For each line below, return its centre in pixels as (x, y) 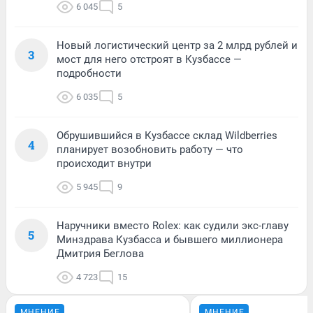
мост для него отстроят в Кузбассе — (149, 59)
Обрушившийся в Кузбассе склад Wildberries (167, 136)
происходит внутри (104, 163)
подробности (89, 73)
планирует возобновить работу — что (150, 150)
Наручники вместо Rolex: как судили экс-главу (173, 226)
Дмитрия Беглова (100, 254)
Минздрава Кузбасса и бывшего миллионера (170, 240)
